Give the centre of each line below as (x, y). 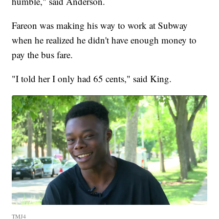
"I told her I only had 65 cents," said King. (92, 78)
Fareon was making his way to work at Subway (100, 25)
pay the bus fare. (43, 54)
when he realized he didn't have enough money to (104, 40)
